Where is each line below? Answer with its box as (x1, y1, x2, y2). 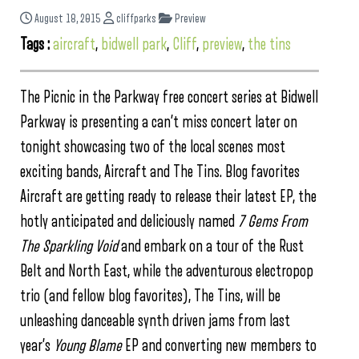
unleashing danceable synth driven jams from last (20, 312, 290, 329)
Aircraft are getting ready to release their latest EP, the (20, 188, 317, 205)
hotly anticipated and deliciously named (20, 212, 238, 230)
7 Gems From (238, 212, 308, 230)
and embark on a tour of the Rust (118, 237, 304, 255)
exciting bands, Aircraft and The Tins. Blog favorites (20, 163, 300, 180)
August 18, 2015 (34, 12, 101, 25)
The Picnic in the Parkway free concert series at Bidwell (20, 88, 318, 106)
